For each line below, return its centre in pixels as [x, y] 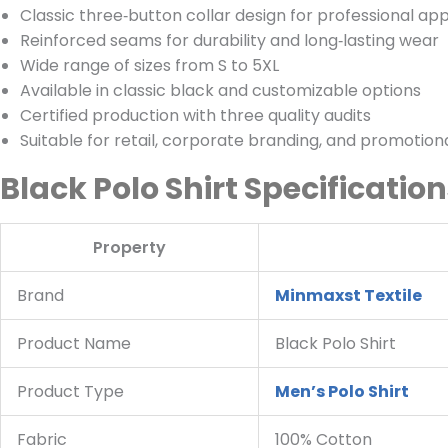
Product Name [74, 344]
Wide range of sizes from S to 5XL [149, 66]
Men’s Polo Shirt [342, 392]
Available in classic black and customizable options [220, 91]
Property [129, 248]
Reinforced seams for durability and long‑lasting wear [229, 41]
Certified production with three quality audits [195, 116]
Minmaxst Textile [348, 296]
